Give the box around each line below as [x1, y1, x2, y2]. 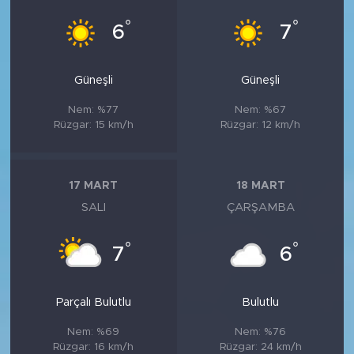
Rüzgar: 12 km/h [220, 119, 301, 130]
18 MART [235, 180, 285, 192]
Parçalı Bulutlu [55, 296, 131, 308]
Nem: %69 [67, 326, 120, 337]
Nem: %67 [235, 104, 287, 115]
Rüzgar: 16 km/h [53, 341, 134, 352]
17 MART [69, 180, 119, 192]
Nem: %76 [235, 326, 287, 337]
